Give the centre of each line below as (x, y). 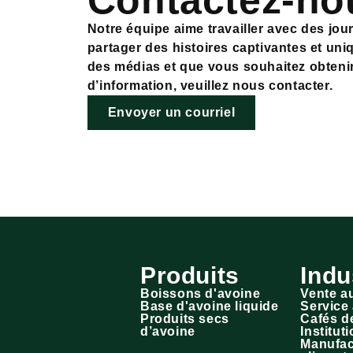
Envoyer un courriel (171, 112)
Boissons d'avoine (201, 294)
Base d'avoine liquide (210, 306)
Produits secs (185, 319)
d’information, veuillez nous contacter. (210, 85)
